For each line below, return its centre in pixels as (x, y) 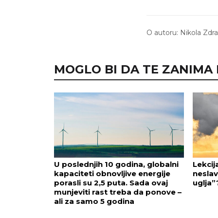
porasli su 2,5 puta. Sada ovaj (111, 182)
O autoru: (163, 33)
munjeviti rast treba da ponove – (118, 192)
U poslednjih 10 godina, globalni (116, 164)
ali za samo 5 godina (94, 201)
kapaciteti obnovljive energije (112, 173)
